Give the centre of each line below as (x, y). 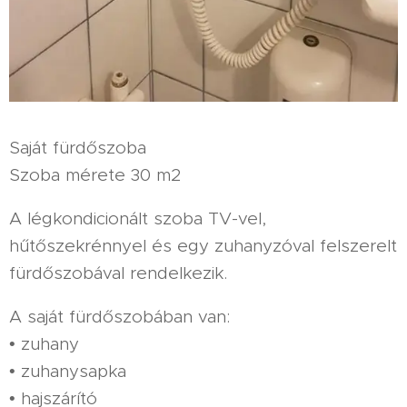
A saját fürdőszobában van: (119, 316)
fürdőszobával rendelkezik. (118, 273)
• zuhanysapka (68, 371)
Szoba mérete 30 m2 (95, 174)
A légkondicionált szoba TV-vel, (138, 218)
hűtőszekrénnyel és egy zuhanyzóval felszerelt (203, 245)
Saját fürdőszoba (78, 147)
